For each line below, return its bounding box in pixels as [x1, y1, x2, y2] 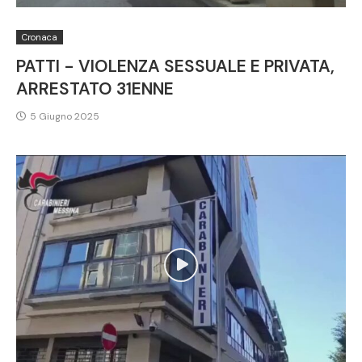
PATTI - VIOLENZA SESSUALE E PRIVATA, [16, 54, 335, 78]
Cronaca [22, 31, 57, 43]
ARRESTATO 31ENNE [16, 77, 174, 100]
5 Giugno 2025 [30, 109, 99, 123]
